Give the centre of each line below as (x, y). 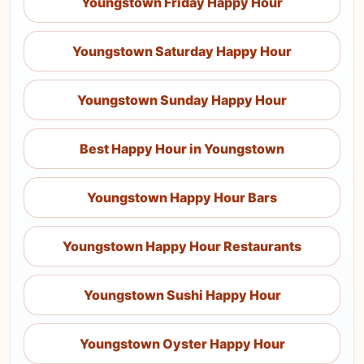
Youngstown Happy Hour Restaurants (182, 246)
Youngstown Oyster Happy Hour (182, 344)
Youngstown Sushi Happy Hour (182, 295)
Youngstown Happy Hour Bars (182, 197)
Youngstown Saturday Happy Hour (182, 51)
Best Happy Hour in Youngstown (182, 149)
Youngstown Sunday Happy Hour (182, 100)
